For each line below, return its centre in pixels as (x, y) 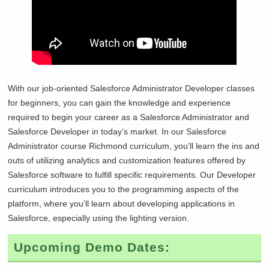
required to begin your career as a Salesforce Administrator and (129, 117)
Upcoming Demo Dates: (92, 247)
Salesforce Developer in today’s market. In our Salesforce (117, 131)
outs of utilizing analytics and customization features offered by (127, 160)
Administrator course (49, 146)
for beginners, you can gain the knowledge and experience (119, 103)
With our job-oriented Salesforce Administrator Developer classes (131, 88)
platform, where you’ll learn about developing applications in (122, 204)
